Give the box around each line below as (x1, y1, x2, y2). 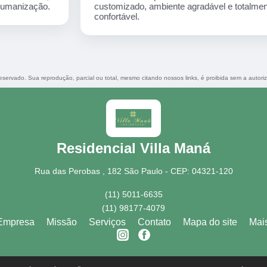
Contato (137, 216, 171, 227)
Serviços (88, 216, 126, 227)
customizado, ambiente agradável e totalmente (42, 1, 223, 12)
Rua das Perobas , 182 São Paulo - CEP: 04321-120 (34, 166, 233, 176)
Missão (46, 216, 77, 227)
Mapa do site (182, 216, 237, 227)
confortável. (42, 11, 88, 22)
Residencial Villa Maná (57, 139, 210, 156)
